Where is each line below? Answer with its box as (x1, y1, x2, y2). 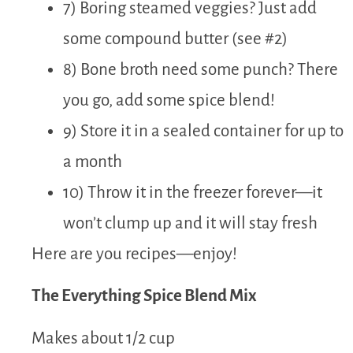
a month (63, 152, 122, 171)
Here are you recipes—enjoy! (32, 244, 237, 263)
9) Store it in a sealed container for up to (63, 121, 344, 140)
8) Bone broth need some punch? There (63, 60, 338, 79)
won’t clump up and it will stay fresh (63, 214, 318, 232)
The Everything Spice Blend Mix (32, 287, 257, 306)
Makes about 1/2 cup (32, 329, 175, 347)
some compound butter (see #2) (63, 29, 288, 48)
